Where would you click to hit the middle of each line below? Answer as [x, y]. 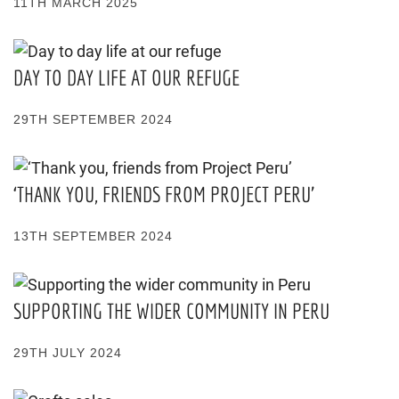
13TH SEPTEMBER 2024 [93, 236]
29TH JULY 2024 [68, 352]
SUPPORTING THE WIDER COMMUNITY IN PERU [171, 310]
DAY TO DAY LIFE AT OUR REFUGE [126, 77]
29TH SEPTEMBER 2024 [93, 119]
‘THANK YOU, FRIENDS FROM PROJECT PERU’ [164, 194]
